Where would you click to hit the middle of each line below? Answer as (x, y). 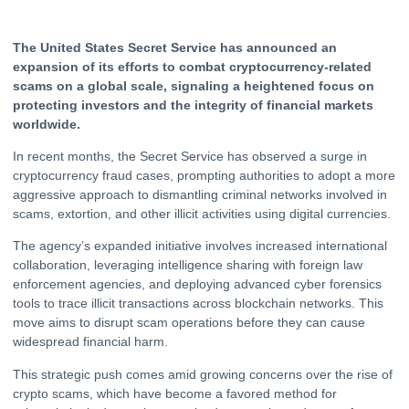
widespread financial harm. (90, 342)
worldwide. (47, 124)
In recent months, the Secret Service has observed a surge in (190, 156)
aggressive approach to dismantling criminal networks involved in (200, 194)
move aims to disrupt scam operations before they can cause (189, 323)
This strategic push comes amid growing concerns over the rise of (203, 374)
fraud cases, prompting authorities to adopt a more (247, 175)
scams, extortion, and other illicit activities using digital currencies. (202, 213)
